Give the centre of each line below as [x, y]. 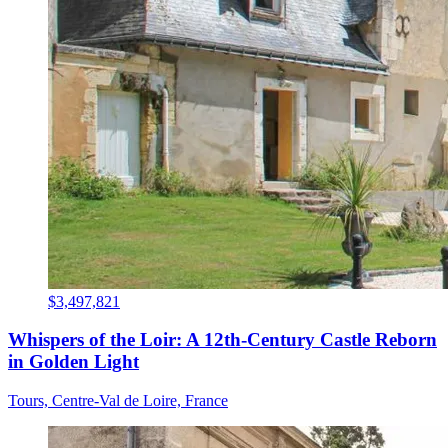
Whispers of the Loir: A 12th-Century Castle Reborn [222, 340]
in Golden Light [73, 362]
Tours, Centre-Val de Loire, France [118, 401]
